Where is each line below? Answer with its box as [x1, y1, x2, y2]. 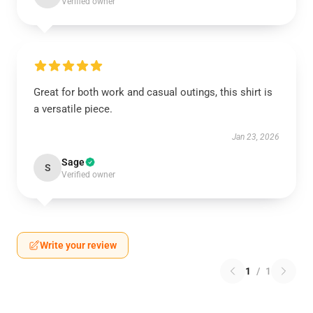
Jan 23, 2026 [232, 132, 279, 142]
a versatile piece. [34, 103, 112, 115]
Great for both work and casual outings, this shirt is [34, 86, 272, 99]
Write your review [40, 240, 117, 251]
